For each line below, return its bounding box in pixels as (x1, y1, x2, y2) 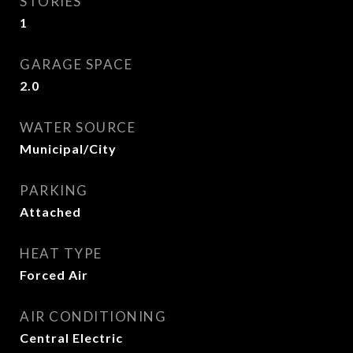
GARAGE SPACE (20, 56, 132, 72)
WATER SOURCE (20, 119, 136, 136)
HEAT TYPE (20, 245, 102, 262)
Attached (20, 204, 81, 219)
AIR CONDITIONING (20, 308, 166, 325)
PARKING (20, 182, 88, 199)
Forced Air (20, 267, 88, 282)
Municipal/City (20, 141, 117, 156)
